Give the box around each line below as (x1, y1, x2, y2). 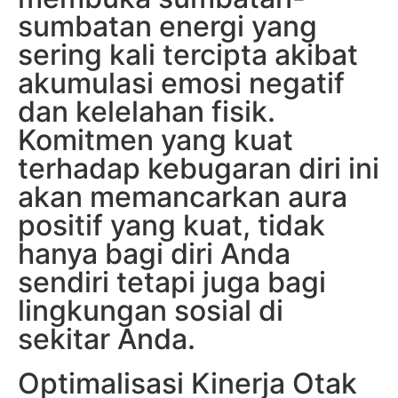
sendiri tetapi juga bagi (18, 265, 326, 300)
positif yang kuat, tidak (18, 208, 325, 243)
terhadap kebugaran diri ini (18, 151, 379, 187)
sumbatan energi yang (18, 9, 317, 44)
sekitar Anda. (18, 322, 195, 357)
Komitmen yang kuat (18, 123, 293, 158)
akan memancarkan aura (18, 179, 347, 215)
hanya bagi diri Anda (18, 236, 291, 272)
